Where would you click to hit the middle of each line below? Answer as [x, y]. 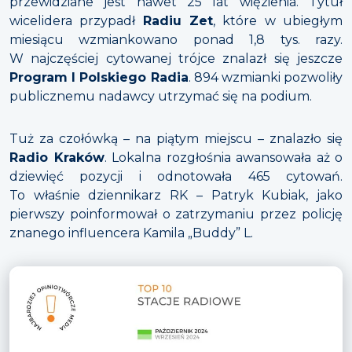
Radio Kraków [57, 157]
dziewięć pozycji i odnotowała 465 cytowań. [176, 176]
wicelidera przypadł [76, 20]
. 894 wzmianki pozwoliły [265, 77]
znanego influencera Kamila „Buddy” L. [131, 233]
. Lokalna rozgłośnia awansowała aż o [223, 157]
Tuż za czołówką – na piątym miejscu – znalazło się [176, 138]
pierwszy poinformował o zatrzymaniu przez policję [176, 214]
